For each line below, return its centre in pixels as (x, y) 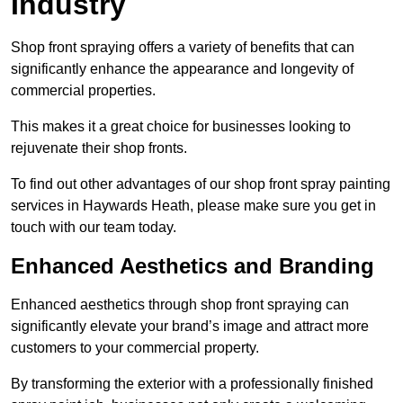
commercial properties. (83, 91)
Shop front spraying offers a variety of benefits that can (183, 48)
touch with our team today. (94, 228)
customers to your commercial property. (135, 348)
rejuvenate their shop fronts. (99, 148)
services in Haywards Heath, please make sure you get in (193, 206)
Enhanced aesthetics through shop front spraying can (180, 305)
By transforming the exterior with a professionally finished (192, 384)
